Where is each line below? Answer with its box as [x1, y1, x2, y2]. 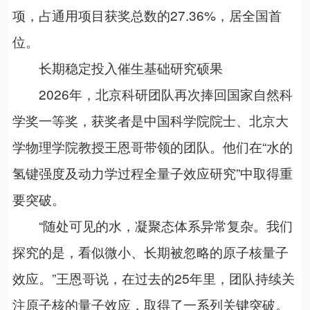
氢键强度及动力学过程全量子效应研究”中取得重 [12, 163, 293, 183]
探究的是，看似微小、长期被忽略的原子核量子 [12, 242, 289, 262]
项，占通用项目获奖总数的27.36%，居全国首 [12, 6, 282, 25]
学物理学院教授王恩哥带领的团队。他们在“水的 [12, 137, 293, 156]
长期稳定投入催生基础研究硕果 [12, 58, 223, 77]
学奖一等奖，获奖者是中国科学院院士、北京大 [12, 111, 289, 130]
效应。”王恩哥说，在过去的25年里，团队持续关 [12, 268, 295, 288]
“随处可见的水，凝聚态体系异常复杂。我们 [12, 216, 293, 235]
